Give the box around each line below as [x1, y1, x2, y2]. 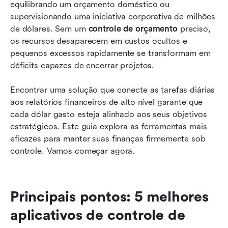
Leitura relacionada [20, 133, 94, 144]
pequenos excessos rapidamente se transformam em [10, 48, 211, 58]
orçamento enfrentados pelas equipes [20, 72, 166, 82]
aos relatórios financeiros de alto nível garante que [10, 97, 203, 107]
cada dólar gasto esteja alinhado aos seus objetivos [10, 109, 207, 119]
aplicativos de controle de [10, 207, 185, 223]
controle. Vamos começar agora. [10, 146, 135, 156]
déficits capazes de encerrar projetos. [10, 60, 155, 70]
